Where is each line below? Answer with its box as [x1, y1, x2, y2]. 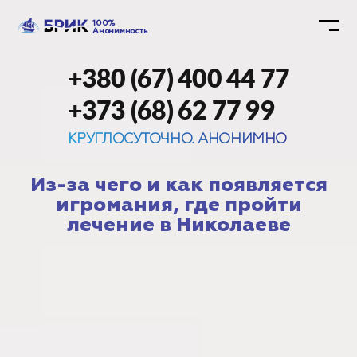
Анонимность [92, 27, 147, 35]
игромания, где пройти [55, 195, 302, 215]
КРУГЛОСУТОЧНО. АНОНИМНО [67, 132, 287, 147]
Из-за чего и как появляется [29, 175, 328, 195]
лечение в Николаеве [66, 215, 291, 235]
